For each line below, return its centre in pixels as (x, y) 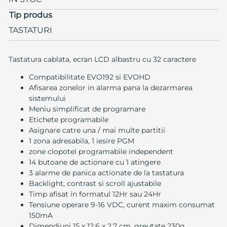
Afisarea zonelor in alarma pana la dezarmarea (110, 88)
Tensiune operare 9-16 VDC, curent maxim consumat (122, 205)
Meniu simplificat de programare (87, 109)
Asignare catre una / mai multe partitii (97, 130)
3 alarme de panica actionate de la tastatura (106, 173)
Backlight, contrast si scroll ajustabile (95, 184)
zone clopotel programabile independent (101, 152)
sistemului (47, 99)
